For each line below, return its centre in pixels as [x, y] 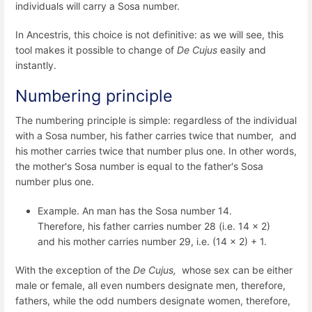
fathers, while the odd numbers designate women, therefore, [153, 300]
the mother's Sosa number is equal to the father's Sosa [139, 166]
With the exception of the [74, 270]
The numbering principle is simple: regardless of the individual [156, 120]
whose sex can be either [236, 270]
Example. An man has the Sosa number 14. [135, 210]
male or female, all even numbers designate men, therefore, [150, 285]
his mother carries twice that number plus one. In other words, [156, 151]
